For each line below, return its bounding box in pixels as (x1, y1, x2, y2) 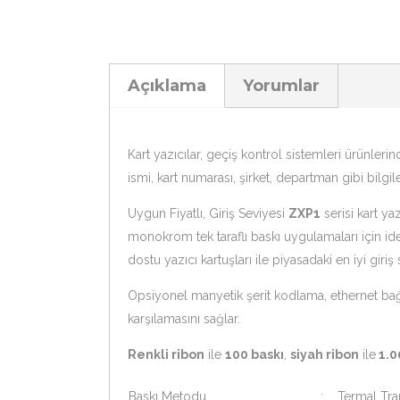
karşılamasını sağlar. (128, 312, 240, 326)
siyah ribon (290, 347, 359, 362)
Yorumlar (243, 76, 320, 96)
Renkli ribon (128, 347, 204, 362)
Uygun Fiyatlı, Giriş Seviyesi (128, 206, 288, 221)
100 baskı (225, 347, 284, 362)
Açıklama (128, 76, 206, 96)
